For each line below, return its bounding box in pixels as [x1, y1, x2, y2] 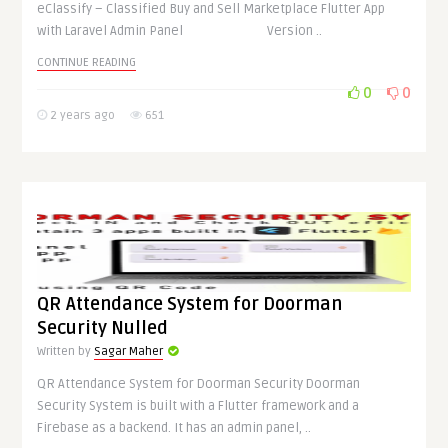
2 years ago [47, 108, 116, 123]
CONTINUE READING [37, 55, 137, 70]
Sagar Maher [94, 344, 164, 359]
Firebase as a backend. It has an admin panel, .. [37, 420, 312, 436]
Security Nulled [37, 317, 169, 339]
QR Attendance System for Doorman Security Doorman [37, 376, 361, 392]
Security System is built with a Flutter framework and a [37, 398, 360, 414]
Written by [37, 344, 95, 359]
